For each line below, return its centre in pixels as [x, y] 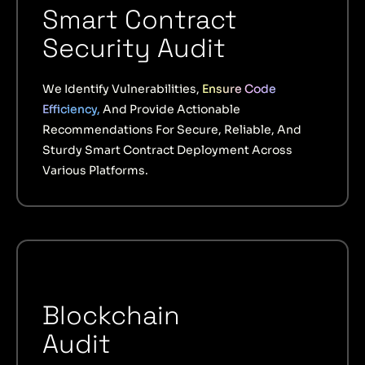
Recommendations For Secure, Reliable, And [172, 129]
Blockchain [111, 315]
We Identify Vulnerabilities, [122, 88]
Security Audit [142, 48]
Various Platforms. [95, 170]
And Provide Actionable [170, 109]
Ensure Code [239, 88]
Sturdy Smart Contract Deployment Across [167, 150]
